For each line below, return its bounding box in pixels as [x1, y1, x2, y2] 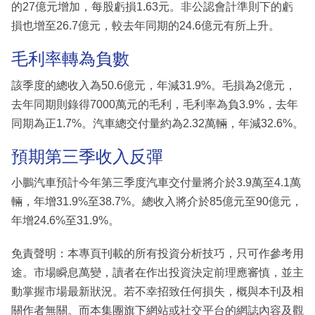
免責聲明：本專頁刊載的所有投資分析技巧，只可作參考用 [11, 247, 304, 260]
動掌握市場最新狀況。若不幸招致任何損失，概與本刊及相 [11, 285, 304, 298]
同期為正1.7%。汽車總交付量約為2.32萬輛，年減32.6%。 [11, 117, 304, 129]
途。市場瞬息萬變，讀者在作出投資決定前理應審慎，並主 [11, 266, 304, 279]
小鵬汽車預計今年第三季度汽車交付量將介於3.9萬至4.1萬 [11, 176, 301, 189]
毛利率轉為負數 [11, 49, 129, 69]
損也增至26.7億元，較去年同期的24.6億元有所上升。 [11, 20, 280, 32]
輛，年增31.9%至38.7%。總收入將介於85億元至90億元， [11, 195, 302, 208]
